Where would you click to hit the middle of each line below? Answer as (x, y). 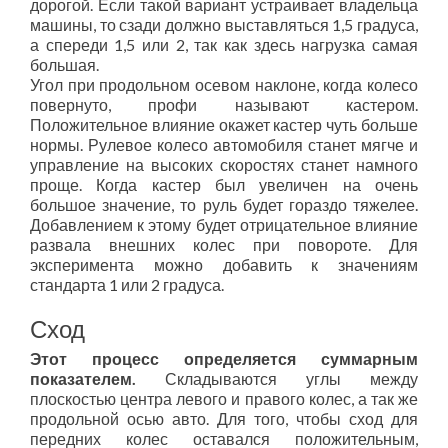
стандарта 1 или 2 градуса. (127, 284)
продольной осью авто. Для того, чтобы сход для (224, 418)
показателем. (83, 378)
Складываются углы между (277, 378)
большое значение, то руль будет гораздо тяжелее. (224, 204)
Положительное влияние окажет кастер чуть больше (224, 124)
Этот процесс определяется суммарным (224, 358)
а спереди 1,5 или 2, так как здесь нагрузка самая (224, 44)
